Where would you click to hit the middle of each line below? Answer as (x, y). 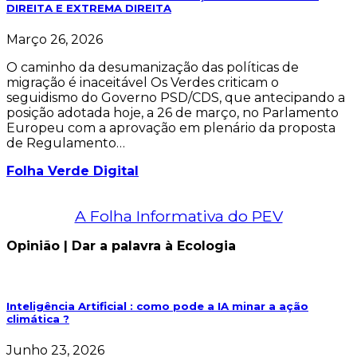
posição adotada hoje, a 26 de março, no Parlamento (173, 113)
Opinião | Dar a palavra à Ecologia (121, 246)
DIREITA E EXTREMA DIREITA (89, 8)
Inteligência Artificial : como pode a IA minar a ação (157, 306)
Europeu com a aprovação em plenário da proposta (171, 128)
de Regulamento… (66, 143)
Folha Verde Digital (73, 171)
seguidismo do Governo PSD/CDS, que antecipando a (176, 98)
